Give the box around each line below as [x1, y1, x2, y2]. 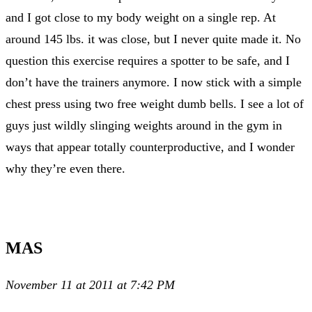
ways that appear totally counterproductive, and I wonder [6, 139, 295, 154]
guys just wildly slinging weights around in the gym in [6, 118, 282, 132]
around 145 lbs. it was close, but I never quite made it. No [6, 31, 301, 46]
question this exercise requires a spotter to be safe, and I [6, 53, 290, 68]
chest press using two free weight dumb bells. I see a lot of [6, 96, 304, 111]
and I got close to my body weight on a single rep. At [6, 10, 276, 24]
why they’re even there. [6, 161, 125, 175]
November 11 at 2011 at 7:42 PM [6, 277, 175, 292]
